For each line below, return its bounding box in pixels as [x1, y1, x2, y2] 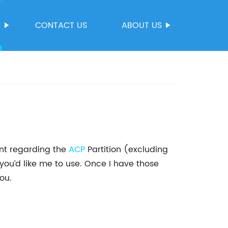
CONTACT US [35, 19, 87, 32]
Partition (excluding [85, 143, 168, 156]
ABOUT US [122, 19, 162, 32]
